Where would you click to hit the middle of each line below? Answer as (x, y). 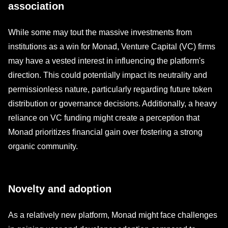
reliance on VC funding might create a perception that (104, 118)
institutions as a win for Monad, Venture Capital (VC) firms (112, 47)
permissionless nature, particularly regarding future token (110, 89)
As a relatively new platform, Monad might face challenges (113, 215)
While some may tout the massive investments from (100, 32)
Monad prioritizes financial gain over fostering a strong (105, 132)
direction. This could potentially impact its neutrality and (108, 75)
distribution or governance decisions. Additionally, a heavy (112, 104)
